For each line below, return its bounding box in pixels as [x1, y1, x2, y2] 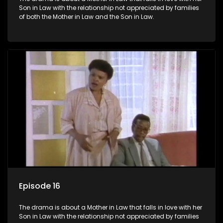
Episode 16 [19, 180, 60, 192]
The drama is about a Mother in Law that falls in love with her [19, 203, 202, 212]
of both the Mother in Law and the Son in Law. [19, 12, 154, 21]
